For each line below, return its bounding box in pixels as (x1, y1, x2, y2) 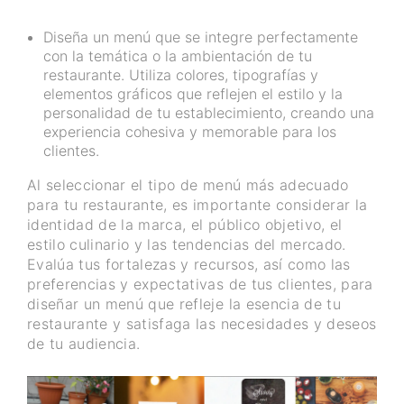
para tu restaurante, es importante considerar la (27, 196, 368, 215)
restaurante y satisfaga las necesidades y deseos (27, 315, 377, 334)
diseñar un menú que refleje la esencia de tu (27, 295, 341, 314)
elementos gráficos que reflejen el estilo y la (43, 85, 343, 104)
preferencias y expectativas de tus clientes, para (27, 275, 373, 294)
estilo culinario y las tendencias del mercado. (27, 235, 346, 254)
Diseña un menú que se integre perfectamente (43, 28, 358, 47)
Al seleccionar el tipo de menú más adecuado (27, 176, 349, 195)
